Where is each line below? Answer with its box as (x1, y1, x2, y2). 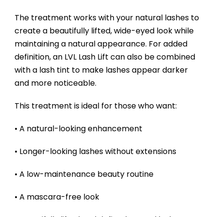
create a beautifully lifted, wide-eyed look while (14, 25, 194, 37)
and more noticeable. (14, 77, 96, 89)
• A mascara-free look (14, 191, 99, 203)
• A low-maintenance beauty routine (14, 169, 154, 180)
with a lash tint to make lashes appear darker (14, 64, 188, 76)
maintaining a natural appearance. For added (14, 38, 187, 50)
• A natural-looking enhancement (14, 123, 142, 135)
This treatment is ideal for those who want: (14, 100, 177, 112)
